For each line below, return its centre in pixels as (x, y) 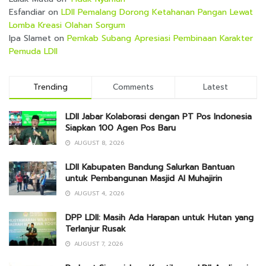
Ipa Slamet (30, 38)
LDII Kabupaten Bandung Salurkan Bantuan (150, 167)
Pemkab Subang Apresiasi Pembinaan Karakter (160, 38)
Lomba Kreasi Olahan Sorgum (67, 25)
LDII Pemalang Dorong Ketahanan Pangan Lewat (157, 12)
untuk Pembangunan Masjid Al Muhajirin (144, 178)
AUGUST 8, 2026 (98, 142)
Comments (133, 87)
